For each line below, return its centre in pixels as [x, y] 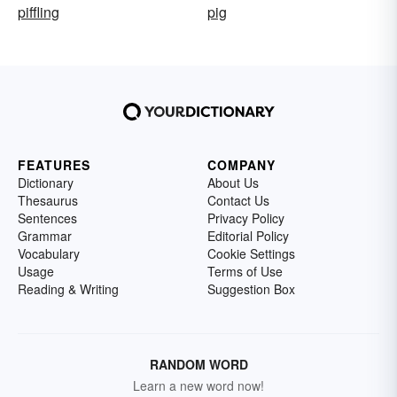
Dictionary [46, 183]
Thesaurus [48, 200]
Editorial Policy [248, 236]
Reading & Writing [68, 289]
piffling [39, 12]
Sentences [47, 218]
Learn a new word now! [198, 385]
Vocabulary [49, 253]
